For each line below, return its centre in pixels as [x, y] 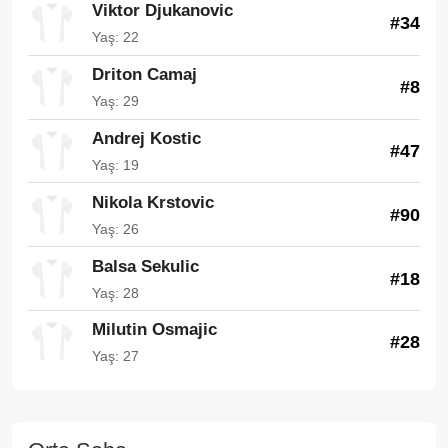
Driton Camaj [144, 75]
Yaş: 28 [115, 292]
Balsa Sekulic [145, 266]
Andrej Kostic [146, 138]
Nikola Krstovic [153, 202]
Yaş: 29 [115, 101]
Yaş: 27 [115, 356]
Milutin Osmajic [154, 330]
